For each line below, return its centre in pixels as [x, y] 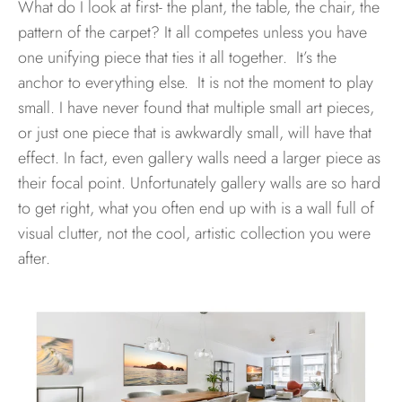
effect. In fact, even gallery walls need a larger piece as [199, 158]
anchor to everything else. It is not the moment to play [196, 83]
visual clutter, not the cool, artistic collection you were [194, 234]
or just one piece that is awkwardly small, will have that [195, 133]
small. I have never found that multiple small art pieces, [196, 108]
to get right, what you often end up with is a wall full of [196, 209]
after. [34, 259]
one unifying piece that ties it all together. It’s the [177, 58]
